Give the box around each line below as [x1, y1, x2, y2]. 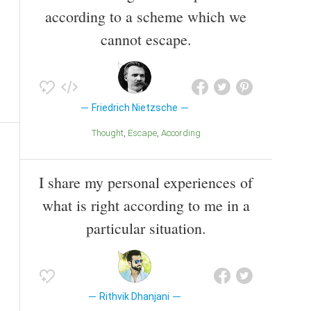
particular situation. [85, 217, 206, 238]
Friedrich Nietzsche [91, 101, 178, 113]
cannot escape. [100, 28, 192, 49]
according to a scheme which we [45, 6, 246, 26]
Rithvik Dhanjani [99, 290, 170, 302]
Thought [96, 127, 124, 138]
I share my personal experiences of [39, 171, 253, 192]
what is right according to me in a [42, 194, 250, 215]
